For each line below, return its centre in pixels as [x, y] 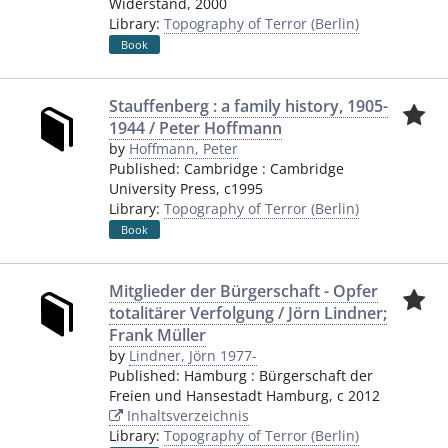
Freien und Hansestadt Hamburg [219, 395]
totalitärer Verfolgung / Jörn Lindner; [248, 313]
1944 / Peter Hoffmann [195, 128]
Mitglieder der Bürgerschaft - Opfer [243, 291]
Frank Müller [157, 335]
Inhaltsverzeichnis [186, 415]
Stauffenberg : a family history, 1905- [248, 106]
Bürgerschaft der [316, 375]
